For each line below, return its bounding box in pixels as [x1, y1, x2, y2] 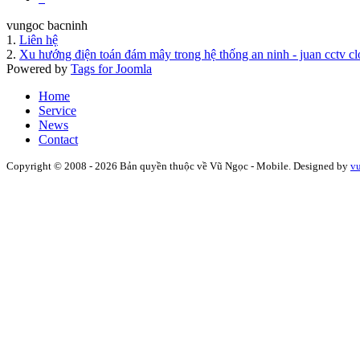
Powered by [6, 61, 71, 76]
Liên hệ [19, 32, 58, 47]
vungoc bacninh [6, 18, 88, 32]
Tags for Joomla [71, 61, 152, 76]
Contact [39, 132, 78, 146]
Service [39, 103, 76, 117]
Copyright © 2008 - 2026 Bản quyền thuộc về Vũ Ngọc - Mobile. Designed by [6, 159, 350, 172]
